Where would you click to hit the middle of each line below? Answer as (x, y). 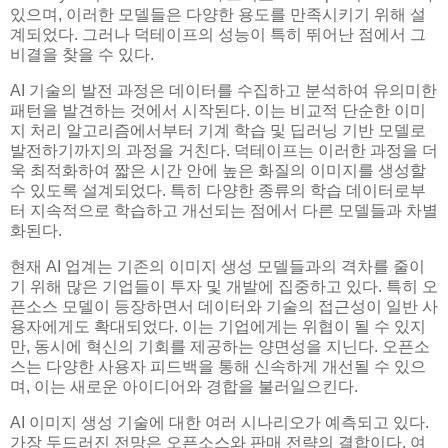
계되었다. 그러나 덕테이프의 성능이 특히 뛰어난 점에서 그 (218, 35)
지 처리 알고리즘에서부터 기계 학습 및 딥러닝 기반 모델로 (218, 130)
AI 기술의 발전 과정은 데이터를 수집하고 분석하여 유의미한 (223, 90)
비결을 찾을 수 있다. (82, 55)
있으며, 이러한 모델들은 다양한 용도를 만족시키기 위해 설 (218, 15)
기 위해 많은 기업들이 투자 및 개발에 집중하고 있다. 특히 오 (224, 286)
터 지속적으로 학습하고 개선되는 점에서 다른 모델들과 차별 (224, 210)
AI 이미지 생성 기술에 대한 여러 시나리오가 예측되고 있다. (219, 422)
